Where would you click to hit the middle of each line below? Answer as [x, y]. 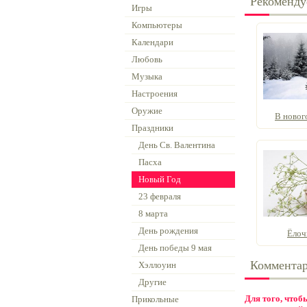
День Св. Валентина [177, 145]
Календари [152, 42]
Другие [152, 282]
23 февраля [160, 196]
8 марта [153, 213]
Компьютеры [157, 25]
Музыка [147, 76]
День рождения [168, 231]
